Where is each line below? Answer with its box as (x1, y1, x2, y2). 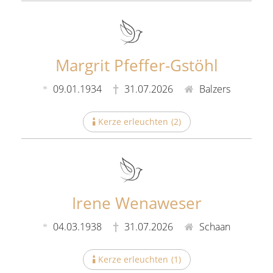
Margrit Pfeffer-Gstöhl (55, 54, 218, 77)
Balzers (197, 82, 230, 96)
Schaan (197, 220, 230, 233)
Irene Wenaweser (71, 192, 202, 214)
